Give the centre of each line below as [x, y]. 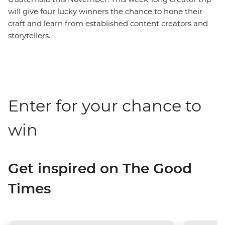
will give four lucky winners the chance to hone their [105, 11]
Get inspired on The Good [100, 168]
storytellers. [29, 35]
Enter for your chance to [105, 106]
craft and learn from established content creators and [108, 23]
